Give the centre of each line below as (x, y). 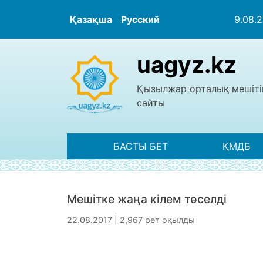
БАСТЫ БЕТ (140, 146)
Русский (140, 19)
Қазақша (91, 19)
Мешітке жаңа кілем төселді (147, 199)
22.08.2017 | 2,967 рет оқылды (131, 220)
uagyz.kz (186, 65)
